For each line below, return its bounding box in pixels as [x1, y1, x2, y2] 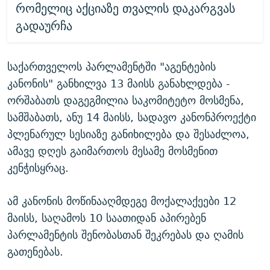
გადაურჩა [15, 14, 72, 36]
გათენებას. [7, 242, 63, 262]
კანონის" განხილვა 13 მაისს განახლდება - [7, 74, 230, 93]
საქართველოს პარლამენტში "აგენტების [7, 57, 216, 77]
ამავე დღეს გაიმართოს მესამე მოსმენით [7, 142, 218, 161]
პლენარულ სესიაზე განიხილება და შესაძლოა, [7, 125, 250, 144]
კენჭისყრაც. [7, 159, 69, 178]
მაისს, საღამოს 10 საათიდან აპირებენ [7, 209, 206, 228]
